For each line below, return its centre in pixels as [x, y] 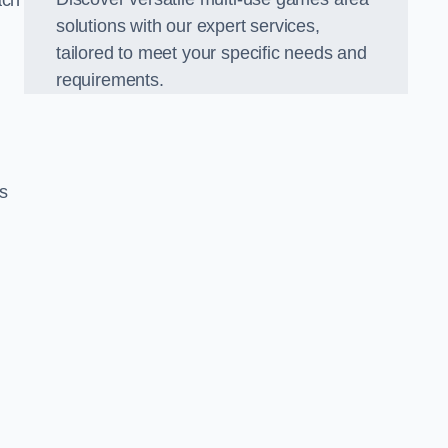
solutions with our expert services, [188, 26]
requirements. [110, 80]
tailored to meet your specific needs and [211, 53]
